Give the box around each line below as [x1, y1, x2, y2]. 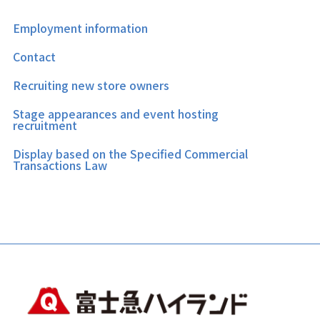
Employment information [12, 19, 148, 36]
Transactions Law [12, 156, 107, 174]
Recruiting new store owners [12, 76, 169, 94]
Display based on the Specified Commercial [12, 145, 248, 162]
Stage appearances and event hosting [12, 105, 219, 122]
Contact [12, 48, 56, 65]
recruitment [12, 116, 77, 134]
